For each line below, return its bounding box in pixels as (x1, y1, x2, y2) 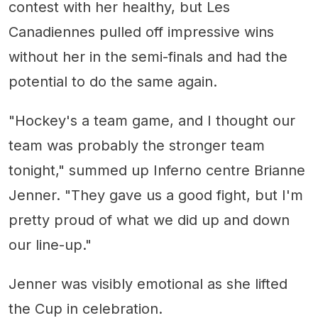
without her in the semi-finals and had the (9, 48, 287, 65)
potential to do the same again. (9, 72, 217, 90)
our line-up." (9, 236, 92, 253)
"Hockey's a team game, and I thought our (9, 111, 295, 129)
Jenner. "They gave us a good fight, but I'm (9, 186, 303, 204)
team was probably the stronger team (9, 136, 265, 154)
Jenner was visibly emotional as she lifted (9, 275, 287, 292)
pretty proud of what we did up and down (9, 211, 290, 229)
